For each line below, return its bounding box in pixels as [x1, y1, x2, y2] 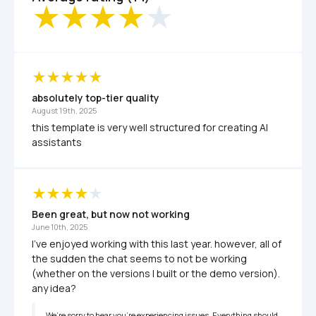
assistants [32, 135, 82, 150]
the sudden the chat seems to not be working [32, 252, 247, 266]
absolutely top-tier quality [32, 91, 159, 105]
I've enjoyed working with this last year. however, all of [32, 237, 281, 251]
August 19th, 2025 [32, 105, 97, 116]
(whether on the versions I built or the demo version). [32, 267, 280, 281]
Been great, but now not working [32, 207, 190, 221]
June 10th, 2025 [32, 221, 87, 233]
